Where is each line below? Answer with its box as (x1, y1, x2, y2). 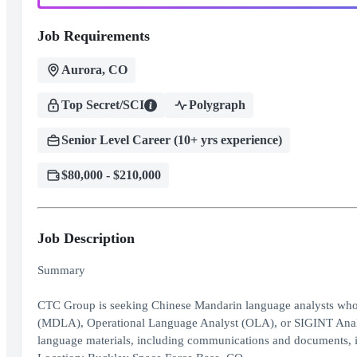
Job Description (37, 230, 135, 246)
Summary (37, 264, 85, 277)
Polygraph (188, 98, 245, 112)
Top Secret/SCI (61, 98, 144, 112)
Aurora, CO (61, 63, 127, 76)
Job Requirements (37, 28, 150, 44)
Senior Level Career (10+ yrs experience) (61, 133, 282, 147)
